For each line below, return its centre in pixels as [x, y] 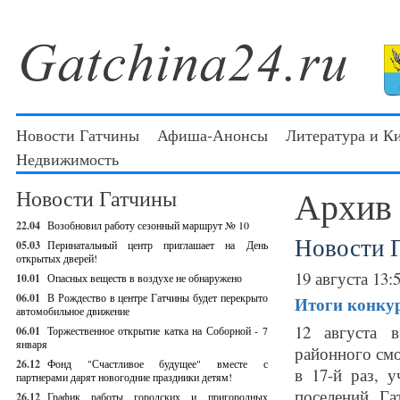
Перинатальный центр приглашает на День [158, 245]
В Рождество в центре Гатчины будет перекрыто [158, 297]
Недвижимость [67, 159]
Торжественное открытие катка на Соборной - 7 [158, 330]
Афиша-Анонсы [212, 135]
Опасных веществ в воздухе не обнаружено [145, 278]
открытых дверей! [57, 258]
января [32, 344]
